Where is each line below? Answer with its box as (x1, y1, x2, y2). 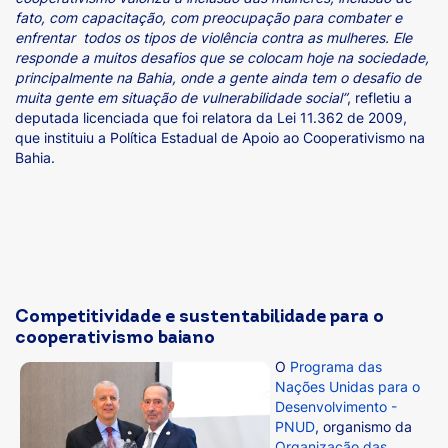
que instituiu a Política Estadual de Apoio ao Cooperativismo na (15, 128, 425, 146)
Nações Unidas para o (275, 377, 420, 395)
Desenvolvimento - (275, 397, 397, 415)
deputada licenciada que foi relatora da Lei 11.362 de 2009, (15, 108, 407, 126)
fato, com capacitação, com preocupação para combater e (15, 8, 402, 26)
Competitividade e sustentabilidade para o (15, 307, 384, 327)
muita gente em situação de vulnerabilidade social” (15, 88, 347, 106)
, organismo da (315, 417, 412, 435)
